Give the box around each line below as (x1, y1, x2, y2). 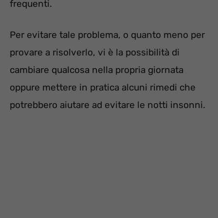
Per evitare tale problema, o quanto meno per (10, 29, 205, 41)
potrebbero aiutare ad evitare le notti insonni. (10, 99, 205, 111)
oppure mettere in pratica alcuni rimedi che (10, 82, 196, 93)
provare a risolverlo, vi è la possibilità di (10, 47, 180, 58)
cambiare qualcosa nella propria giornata (10, 64, 183, 76)
